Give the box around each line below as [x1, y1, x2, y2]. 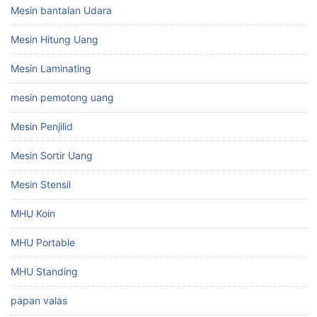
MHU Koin [11, 207, 55, 219]
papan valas [11, 294, 67, 306]
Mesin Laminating [11, 62, 91, 74]
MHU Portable [11, 236, 75, 248]
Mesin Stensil [11, 178, 71, 190]
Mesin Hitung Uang [11, 33, 98, 45]
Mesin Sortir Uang [11, 149, 93, 161]
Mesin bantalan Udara [11, 4, 112, 16]
